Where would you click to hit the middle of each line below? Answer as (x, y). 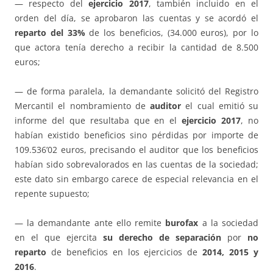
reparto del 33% (50, 33)
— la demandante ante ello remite (90, 223)
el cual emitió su (220, 106)
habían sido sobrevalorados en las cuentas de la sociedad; (136, 165)
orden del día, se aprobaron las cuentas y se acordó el (136, 18)
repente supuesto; (52, 194)
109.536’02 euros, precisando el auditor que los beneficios (136, 150)
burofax (182, 223)
